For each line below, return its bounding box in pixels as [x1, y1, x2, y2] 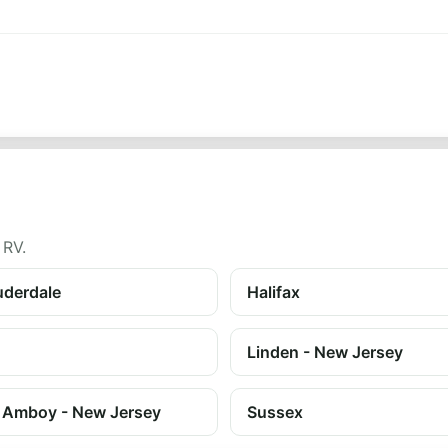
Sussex [247, 402, 303, 422]
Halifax [247, 282, 300, 302]
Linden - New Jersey [247, 342, 403, 362]
